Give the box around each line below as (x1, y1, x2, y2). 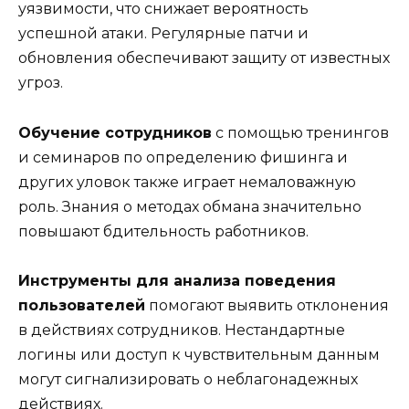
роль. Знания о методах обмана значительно (18, 197, 362, 215)
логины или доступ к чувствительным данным (18, 345, 380, 363)
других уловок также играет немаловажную (18, 173, 356, 191)
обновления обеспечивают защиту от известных (18, 49, 390, 68)
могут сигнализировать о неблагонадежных (18, 370, 358, 388)
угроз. (18, 74, 63, 92)
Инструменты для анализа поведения (18, 271, 336, 289)
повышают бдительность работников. (18, 222, 309, 240)
